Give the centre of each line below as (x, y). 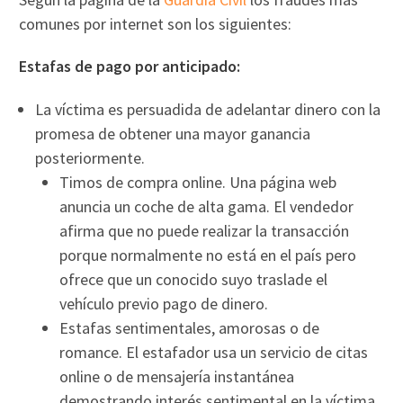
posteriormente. (90, 157)
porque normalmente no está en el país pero (208, 255)
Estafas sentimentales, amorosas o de (190, 327)
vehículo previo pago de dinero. (164, 303)
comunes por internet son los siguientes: (156, 23)
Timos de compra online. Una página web (198, 182)
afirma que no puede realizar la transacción (205, 230)
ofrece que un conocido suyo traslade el (194, 279)
